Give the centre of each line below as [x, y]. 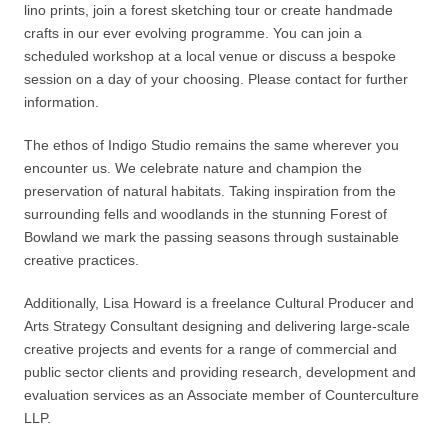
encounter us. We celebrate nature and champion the [193, 167]
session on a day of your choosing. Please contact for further [216, 78]
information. [61, 101]
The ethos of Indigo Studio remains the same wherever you [211, 144]
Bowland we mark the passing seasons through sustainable [211, 236]
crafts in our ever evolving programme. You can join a [193, 32]
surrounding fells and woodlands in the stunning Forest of [205, 213]
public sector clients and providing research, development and [220, 371]
